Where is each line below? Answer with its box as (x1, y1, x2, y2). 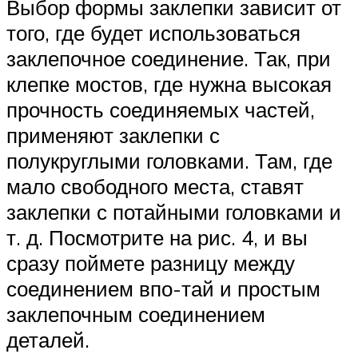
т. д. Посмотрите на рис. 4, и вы (6, 225, 308, 251)
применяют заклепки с (6, 122, 220, 149)
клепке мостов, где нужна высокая (6, 71, 332, 97)
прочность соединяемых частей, (6, 97, 315, 123)
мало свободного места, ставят (6, 173, 304, 200)
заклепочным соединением (6, 301, 265, 328)
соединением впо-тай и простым (6, 276, 320, 302)
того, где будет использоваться (6, 20, 300, 46)
